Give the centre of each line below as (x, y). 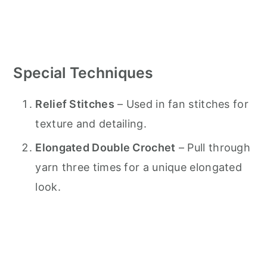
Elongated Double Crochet (105, 148)
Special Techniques (83, 73)
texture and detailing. (91, 124)
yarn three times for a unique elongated (139, 167)
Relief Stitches (75, 104)
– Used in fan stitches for (181, 104)
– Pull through (213, 148)
